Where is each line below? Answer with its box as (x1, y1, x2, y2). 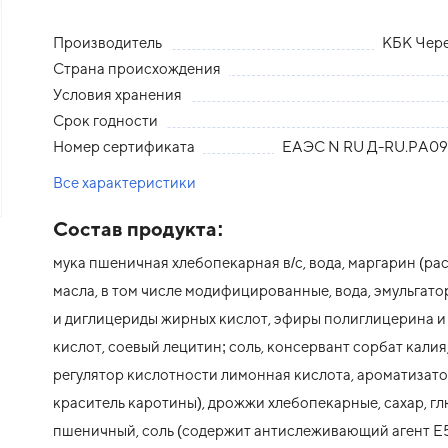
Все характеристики (52, 173, 196, 191)
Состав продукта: (52, 216, 224, 240)
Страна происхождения (52, 59, 221, 77)
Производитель (52, 33, 162, 51)
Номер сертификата (52, 137, 195, 155)
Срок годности (52, 111, 158, 129)
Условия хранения (52, 85, 182, 103)
